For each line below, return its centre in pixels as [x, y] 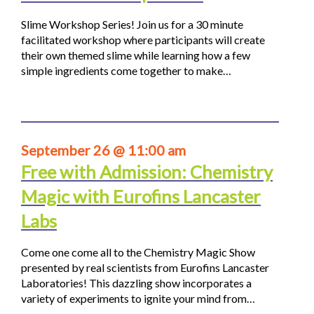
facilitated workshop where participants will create [143, 40]
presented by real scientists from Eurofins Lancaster [145, 268]
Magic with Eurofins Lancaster [141, 197]
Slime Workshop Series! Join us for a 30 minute [132, 25]
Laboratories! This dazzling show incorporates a [136, 283]
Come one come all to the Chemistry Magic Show [138, 252]
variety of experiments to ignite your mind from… [138, 299]
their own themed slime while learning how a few [136, 55]
